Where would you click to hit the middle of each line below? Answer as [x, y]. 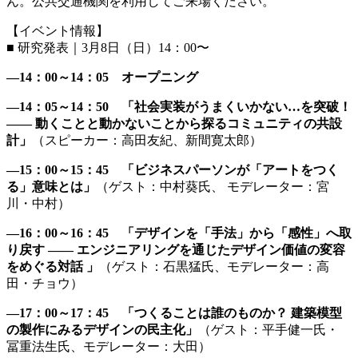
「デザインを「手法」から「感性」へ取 [237, 233]
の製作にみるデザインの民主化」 [102, 329]
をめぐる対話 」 [53, 266]
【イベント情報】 [58, 30]
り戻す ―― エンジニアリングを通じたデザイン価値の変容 [176, 249]
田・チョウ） [45, 283]
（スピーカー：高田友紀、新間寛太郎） [147, 140]
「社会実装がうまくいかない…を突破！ [237, 106]
